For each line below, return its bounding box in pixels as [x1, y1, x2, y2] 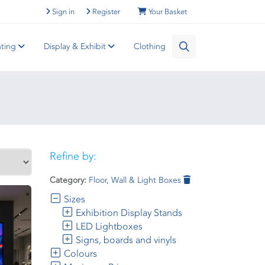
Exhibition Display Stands [73, 207, 182, 218]
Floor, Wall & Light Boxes [88, 175, 183, 185]
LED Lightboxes [73, 221, 143, 232]
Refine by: [49, 150, 96, 163]
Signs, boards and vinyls [73, 234, 176, 245]
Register [92, 7, 120, 16]
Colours [61, 248, 97, 259]
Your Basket [148, 7, 187, 16]
